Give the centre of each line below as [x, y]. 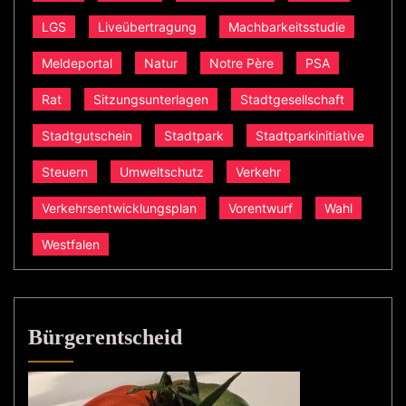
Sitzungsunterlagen [151, 99]
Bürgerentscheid [105, 337]
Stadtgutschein [87, 135]
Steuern [65, 171]
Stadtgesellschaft [292, 99]
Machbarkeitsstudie [287, 26]
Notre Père [242, 63]
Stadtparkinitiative [310, 135]
